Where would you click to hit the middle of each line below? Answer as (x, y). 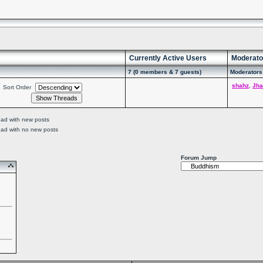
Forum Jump (199, 158)
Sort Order (17, 87)
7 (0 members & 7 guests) (165, 72)
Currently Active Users (168, 58)
